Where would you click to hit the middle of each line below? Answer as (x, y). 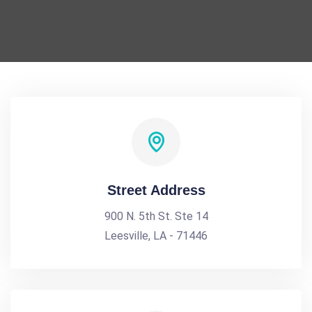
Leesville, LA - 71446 (156, 236)
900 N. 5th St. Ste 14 (156, 216)
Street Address (156, 190)
